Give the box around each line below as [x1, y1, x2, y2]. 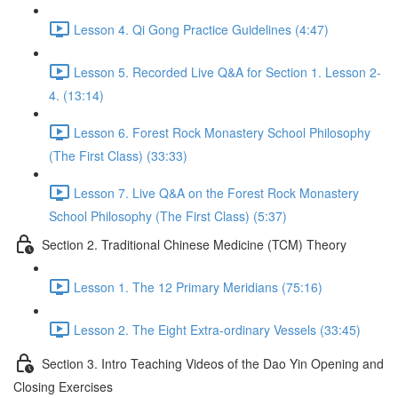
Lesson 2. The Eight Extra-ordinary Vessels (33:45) [74, 320, 361, 338]
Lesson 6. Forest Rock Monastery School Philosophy [74, 123, 370, 141]
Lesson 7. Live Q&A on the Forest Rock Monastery [74, 183, 359, 202]
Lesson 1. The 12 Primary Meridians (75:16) [74, 277, 322, 296]
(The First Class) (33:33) [49, 147, 187, 164]
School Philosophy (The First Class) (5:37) [49, 207, 287, 225]
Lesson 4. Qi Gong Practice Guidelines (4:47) [74, 20, 329, 38]
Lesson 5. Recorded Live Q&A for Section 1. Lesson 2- [74, 62, 381, 81]
